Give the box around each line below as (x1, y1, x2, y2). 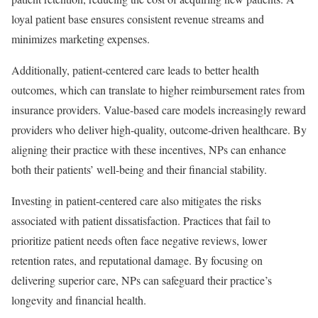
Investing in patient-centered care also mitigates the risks (11, 193, 261, 209)
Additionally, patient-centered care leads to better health (11, 62, 259, 78)
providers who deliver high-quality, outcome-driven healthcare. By (11, 122, 307, 138)
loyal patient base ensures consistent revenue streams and (11, 11, 264, 27)
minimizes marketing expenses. (11, 31, 150, 47)
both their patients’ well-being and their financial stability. (11, 162, 267, 177)
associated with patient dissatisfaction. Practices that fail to (11, 213, 270, 229)
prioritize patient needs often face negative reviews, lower (11, 233, 267, 248)
